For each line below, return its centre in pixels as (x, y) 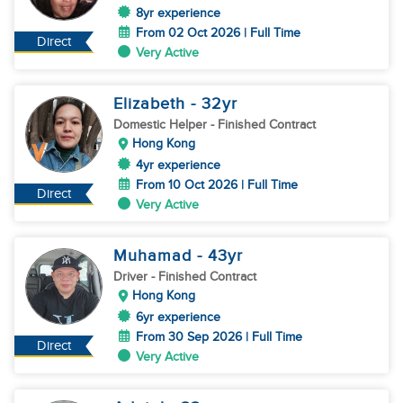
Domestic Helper (162, 125)
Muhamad (155, 256)
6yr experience (178, 317)
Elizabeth (152, 104)
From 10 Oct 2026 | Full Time (217, 185)
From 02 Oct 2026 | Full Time (218, 33)
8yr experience (178, 13)
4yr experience (178, 165)
